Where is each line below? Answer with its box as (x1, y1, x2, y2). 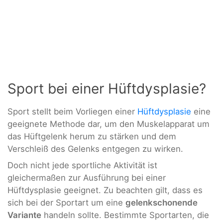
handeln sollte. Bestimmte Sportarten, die (41, 210, 209, 221)
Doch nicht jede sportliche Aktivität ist (7, 160, 157, 171)
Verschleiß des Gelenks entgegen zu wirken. (7, 144, 183, 154)
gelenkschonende (125, 198, 198, 208)
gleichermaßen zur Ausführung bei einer (7, 173, 166, 183)
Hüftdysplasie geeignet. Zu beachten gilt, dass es (7, 185, 203, 196)
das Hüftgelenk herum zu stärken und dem (7, 131, 176, 142)
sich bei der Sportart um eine (7, 198, 125, 208)
